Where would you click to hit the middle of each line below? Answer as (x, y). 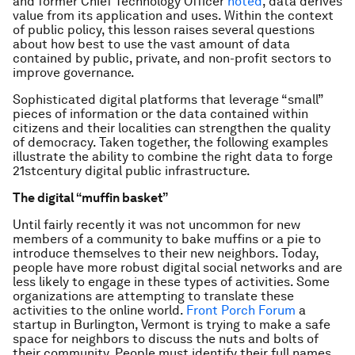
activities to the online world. (99, 310)
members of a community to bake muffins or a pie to (167, 239)
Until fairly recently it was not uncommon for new (157, 225)
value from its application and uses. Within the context (173, 15)
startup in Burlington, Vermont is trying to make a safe (172, 324)
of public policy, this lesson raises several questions (164, 30)
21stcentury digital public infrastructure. (132, 171)
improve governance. (74, 73)
